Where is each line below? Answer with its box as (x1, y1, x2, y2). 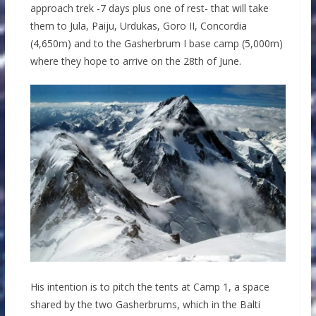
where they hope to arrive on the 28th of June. (30, 54, 241, 68)
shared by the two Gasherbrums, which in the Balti (30, 297, 260, 311)
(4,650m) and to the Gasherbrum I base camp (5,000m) (30, 36, 283, 50)
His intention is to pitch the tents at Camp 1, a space (30, 279, 269, 293)
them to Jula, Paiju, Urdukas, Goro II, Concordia (30, 18, 247, 32)
